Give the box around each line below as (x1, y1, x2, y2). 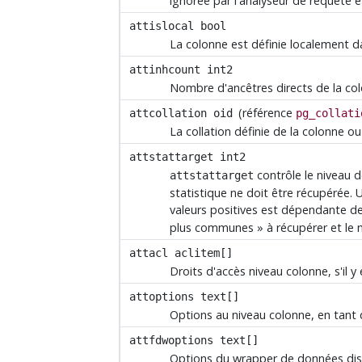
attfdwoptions (129, 333, 214, 347)
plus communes (170, 220, 255, 236)
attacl (129, 246, 169, 259)
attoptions (129, 289, 195, 303)
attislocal (129, 19, 195, 32)
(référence (235, 104, 297, 120)
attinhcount (129, 62, 201, 76)
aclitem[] (174, 246, 233, 259)
